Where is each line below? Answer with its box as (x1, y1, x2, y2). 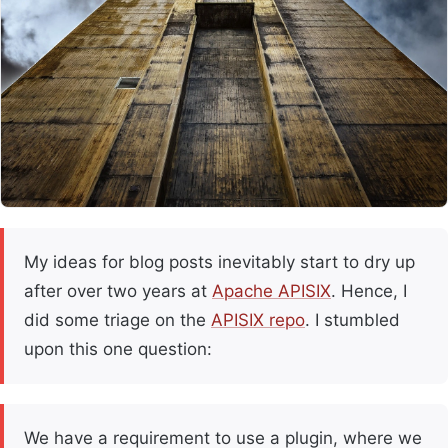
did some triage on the (24, 310, 211, 331)
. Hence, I (331, 281, 407, 302)
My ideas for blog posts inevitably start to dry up (24, 252, 415, 273)
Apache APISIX (212, 281, 331, 302)
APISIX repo (211, 310, 305, 331)
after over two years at (24, 281, 212, 302)
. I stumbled (305, 310, 400, 331)
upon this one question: (24, 339, 212, 360)
